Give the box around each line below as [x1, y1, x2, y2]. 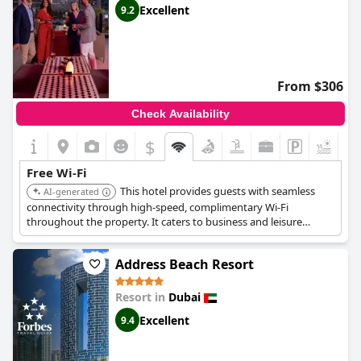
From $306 [277, 77, 343, 95]
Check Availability [131, 107, 230, 120]
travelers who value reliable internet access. [27, 229, 234, 243]
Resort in [115, 289, 168, 305]
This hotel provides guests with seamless [120, 184, 315, 198]
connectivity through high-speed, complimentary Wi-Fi [27, 200, 288, 214]
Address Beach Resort [115, 255, 254, 273]
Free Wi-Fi [27, 164, 87, 180]
